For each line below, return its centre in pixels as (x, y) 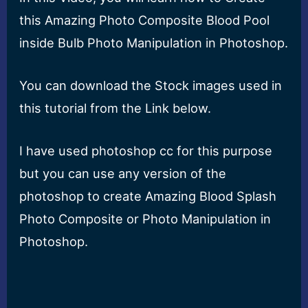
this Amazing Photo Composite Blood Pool (145, 20)
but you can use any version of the (123, 173)
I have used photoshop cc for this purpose (146, 150)
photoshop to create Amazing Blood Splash (148, 196)
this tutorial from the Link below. (117, 108)
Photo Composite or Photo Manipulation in (145, 218)
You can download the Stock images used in (151, 85)
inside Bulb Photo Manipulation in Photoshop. (154, 42)
